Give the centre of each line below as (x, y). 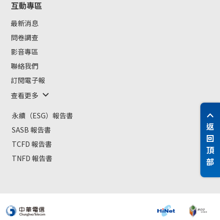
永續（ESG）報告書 (42, 116)
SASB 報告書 (31, 130)
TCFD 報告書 (32, 144)
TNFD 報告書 (32, 158)
